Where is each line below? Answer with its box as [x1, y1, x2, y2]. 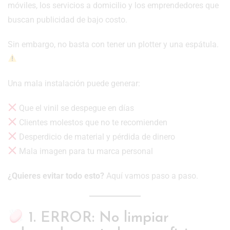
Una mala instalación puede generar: [8, 78, 140, 88]
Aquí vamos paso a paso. [104, 170, 198, 181]
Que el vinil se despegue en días [17, 103, 135, 113]
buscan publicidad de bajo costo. [8, 14, 127, 25]
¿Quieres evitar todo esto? [8, 170, 104, 181]
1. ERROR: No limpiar [24, 210, 169, 225]
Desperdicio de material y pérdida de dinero [17, 131, 176, 142]
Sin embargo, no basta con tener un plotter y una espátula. [8, 39, 219, 49]
